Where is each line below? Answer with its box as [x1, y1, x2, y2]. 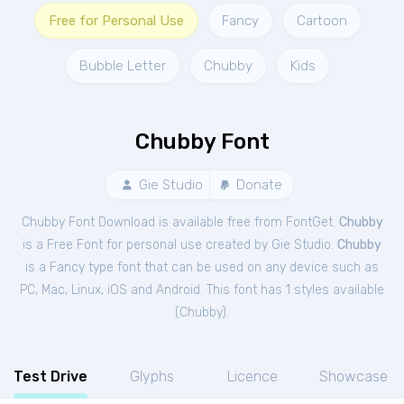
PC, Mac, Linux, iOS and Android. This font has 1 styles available [20, 282, 384, 298]
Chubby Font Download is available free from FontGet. [21, 215, 339, 230]
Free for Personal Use [48, 13, 184, 29]
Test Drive [14, 368, 87, 385]
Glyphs [129, 368, 174, 385]
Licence [227, 368, 278, 385]
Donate [233, 177, 282, 193]
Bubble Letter [79, 58, 166, 74]
